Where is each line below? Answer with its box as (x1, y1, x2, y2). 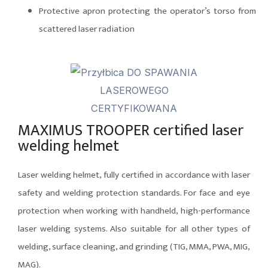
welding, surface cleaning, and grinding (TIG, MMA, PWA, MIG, (18, 239, 250, 255)
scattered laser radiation (39, 21, 135, 36)
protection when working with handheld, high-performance (18, 203, 250, 219)
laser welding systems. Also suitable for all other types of (18, 221, 250, 237)
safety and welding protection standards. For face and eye (18, 185, 250, 201)
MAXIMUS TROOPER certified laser (18, 118, 243, 144)
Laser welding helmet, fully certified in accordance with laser (18, 167, 250, 183)
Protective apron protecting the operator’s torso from (39, 3, 256, 19)
